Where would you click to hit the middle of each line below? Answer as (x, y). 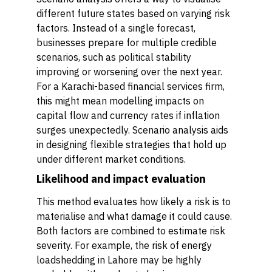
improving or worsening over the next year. (129, 72)
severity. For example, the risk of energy (124, 245)
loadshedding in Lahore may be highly (119, 260)
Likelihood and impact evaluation (121, 179)
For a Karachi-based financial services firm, (131, 86)
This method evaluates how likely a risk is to (134, 202)
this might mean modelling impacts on (120, 101)
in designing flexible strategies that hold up (131, 144)
